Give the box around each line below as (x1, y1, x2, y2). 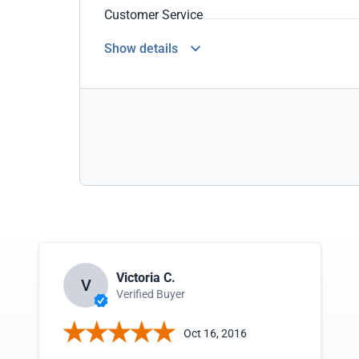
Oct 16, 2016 (184, 326, 247, 340)
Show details (104, 41, 178, 56)
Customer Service (104, 7, 203, 22)
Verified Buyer (116, 287, 185, 301)
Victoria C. (116, 269, 175, 285)
